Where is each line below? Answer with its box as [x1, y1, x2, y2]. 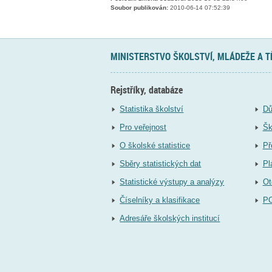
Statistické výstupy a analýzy [120, 177, 225, 187]
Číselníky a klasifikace [120, 195, 200, 205]
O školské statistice [120, 141, 191, 151]
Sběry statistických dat [120, 159, 202, 169]
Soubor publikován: [110, 4, 168, 12]
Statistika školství [120, 104, 184, 114]
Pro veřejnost [120, 123, 167, 132]
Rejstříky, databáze [110, 83, 183, 97]
